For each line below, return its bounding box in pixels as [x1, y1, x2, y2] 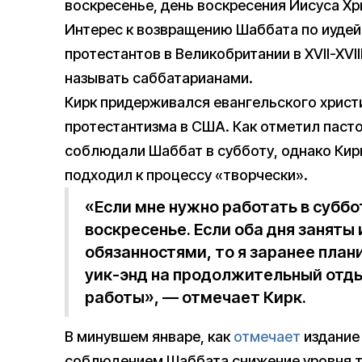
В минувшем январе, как [65, 328, 234, 346]
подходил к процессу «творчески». [65, 166, 308, 184]
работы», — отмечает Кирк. [85, 288, 306, 308]
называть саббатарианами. [65, 69, 253, 87]
